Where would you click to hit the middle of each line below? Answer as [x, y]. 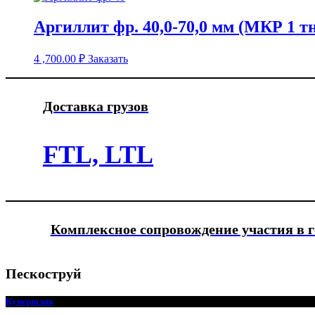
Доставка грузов [96, 106]
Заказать [108, 58]
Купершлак [30, 301]
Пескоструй [44, 273]
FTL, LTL [98, 154]
